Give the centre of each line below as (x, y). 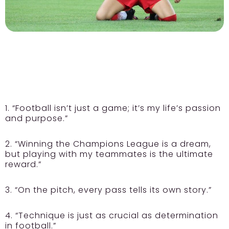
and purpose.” (37, 119)
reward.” (23, 165)
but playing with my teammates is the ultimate (109, 154)
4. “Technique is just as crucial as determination (112, 216)
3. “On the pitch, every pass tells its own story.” (108, 190)
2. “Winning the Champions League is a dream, (108, 144)
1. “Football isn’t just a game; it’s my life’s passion (113, 108)
